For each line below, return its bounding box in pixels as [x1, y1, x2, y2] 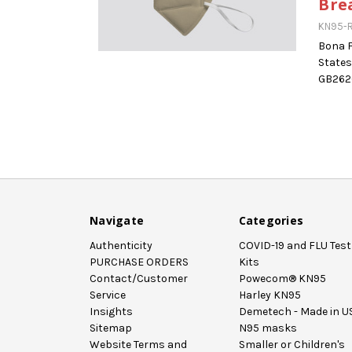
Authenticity [90, 238, 152, 252]
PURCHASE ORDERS [90, 255, 189, 269]
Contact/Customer [90, 271, 188, 285]
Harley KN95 [238, 288, 301, 302]
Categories [238, 212, 303, 228]
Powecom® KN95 [238, 271, 326, 285]
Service [90, 288, 126, 302]
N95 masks [238, 321, 297, 335]
